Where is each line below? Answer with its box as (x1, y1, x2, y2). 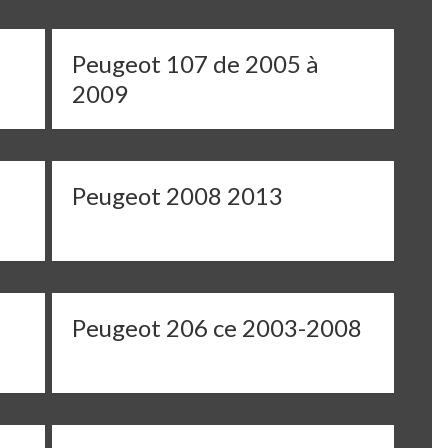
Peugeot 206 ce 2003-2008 (72, 313, 363, 342)
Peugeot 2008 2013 (72, 181, 284, 210)
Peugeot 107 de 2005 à (72, 49, 319, 78)
